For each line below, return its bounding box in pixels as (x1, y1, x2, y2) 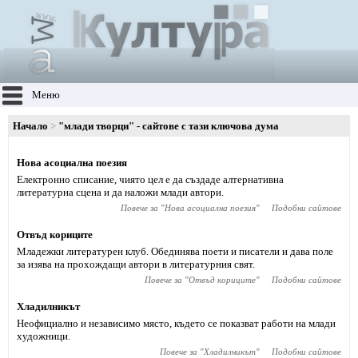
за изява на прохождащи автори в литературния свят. (17, 258, 255, 270)
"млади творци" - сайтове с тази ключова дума (58, 120, 279, 132)
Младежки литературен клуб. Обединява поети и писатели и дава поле (17, 245, 333, 257)
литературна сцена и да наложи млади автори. (17, 186, 224, 198)
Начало (13, 120, 48, 132)
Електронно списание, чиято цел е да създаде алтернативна (17, 173, 284, 185)
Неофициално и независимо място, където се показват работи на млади (17, 317, 336, 329)
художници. (17, 330, 70, 342)
